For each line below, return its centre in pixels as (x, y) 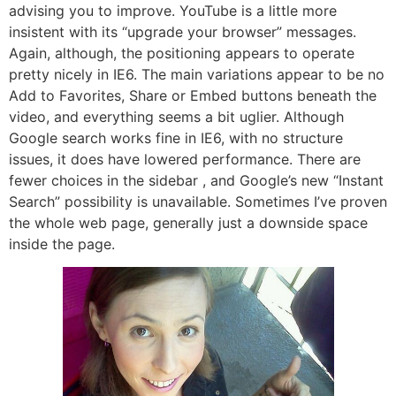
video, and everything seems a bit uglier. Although (176, 116)
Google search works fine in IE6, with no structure (176, 137)
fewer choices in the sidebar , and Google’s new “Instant (196, 180)
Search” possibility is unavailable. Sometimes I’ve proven (198, 201)
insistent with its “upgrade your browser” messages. (183, 31)
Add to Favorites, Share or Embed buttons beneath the (193, 95)
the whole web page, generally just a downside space (188, 222)
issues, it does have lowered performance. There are (185, 159)
